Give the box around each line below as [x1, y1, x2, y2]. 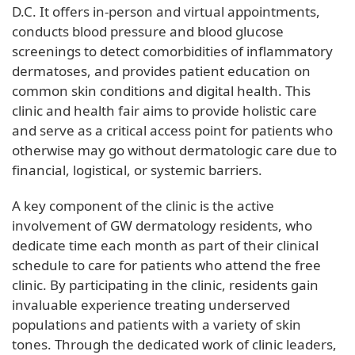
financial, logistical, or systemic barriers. [12, 160, 262, 179]
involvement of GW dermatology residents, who [12, 216, 312, 235]
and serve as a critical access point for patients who [12, 120, 333, 139]
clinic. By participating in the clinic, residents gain [12, 275, 319, 294]
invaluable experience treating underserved [12, 295, 290, 314]
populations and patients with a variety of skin [12, 315, 301, 334]
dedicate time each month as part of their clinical [12, 235, 319, 254]
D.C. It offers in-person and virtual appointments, [12, 2, 320, 21]
